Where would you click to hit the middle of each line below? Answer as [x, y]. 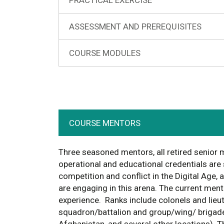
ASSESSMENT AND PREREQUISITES [135, 26]
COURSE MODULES [105, 53]
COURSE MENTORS [105, 123]
